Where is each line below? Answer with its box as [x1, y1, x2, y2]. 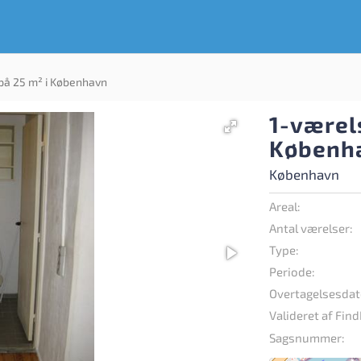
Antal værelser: [269, 221, 354, 235]
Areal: [269, 199, 301, 214]
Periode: [269, 264, 316, 279]
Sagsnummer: [269, 330, 346, 346]
